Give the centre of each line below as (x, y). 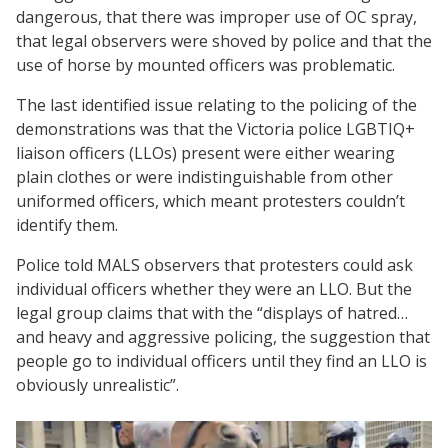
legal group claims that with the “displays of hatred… (212, 312)
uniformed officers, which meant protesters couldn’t (210, 200)
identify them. (67, 224)
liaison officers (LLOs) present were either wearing (205, 152)
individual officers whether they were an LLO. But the (214, 288)
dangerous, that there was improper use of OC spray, (216, 16)
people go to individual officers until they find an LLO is (221, 360)
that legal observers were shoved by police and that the (224, 40)
